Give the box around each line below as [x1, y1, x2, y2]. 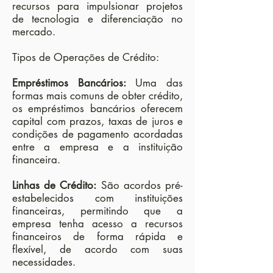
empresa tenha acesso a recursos [12, 217, 183, 230]
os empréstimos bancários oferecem [12, 102, 183, 115]
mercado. [12, 25, 55, 38]
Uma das [135, 76, 183, 90]
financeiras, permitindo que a [12, 204, 183, 218]
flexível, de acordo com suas [12, 243, 183, 256]
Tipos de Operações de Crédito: [12, 51, 159, 64]
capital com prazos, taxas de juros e [12, 115, 183, 128]
